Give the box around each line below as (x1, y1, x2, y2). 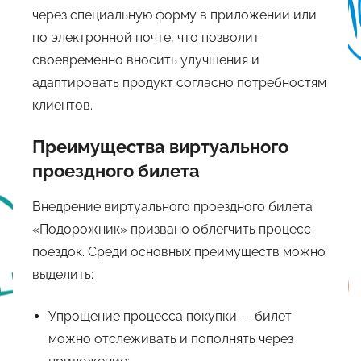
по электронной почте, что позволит (32, 29, 259, 45)
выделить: (32, 267, 93, 283)
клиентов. (32, 97, 93, 113)
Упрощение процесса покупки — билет (48, 309, 292, 325)
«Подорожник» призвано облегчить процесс (32, 222, 311, 238)
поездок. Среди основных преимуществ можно (32, 244, 326, 260)
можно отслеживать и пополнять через (48, 331, 293, 347)
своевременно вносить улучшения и (32, 52, 259, 68)
